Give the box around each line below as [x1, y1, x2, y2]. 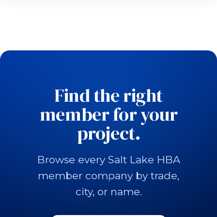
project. [77, 121, 140, 146]
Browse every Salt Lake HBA [37, 154, 180, 166]
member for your [39, 102, 178, 127]
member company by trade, [38, 170, 179, 182]
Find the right [54, 83, 163, 108]
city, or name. [75, 186, 142, 198]
